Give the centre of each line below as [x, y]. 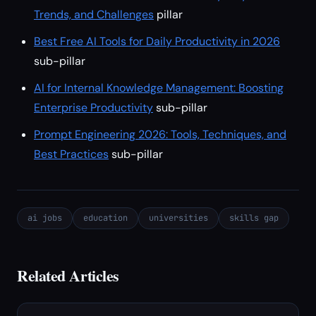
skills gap [254, 218]
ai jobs [45, 218]
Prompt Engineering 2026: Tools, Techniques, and [160, 134]
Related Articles [68, 275]
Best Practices [71, 154]
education [105, 218]
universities [178, 218]
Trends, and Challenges [94, 14]
